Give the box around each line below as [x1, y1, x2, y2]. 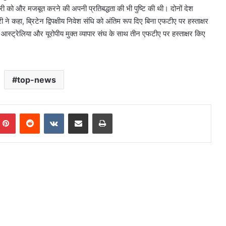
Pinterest [15, 109, 44, 118]
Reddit [39, 109, 60, 118]
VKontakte [64, 109, 96, 118]
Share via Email [88, 109, 104, 118]
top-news [17, 75, 56, 85]
